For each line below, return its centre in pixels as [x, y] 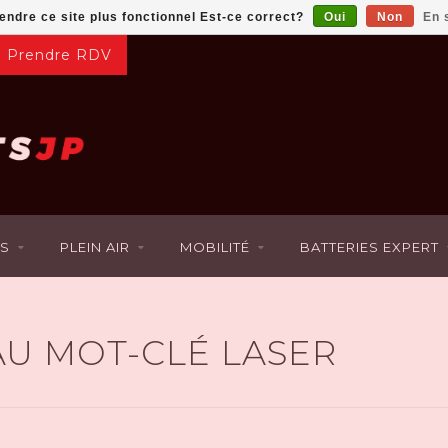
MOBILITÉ [214, 247]
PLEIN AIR [94, 247]
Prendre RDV [59, 55]
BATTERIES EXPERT [369, 247]
